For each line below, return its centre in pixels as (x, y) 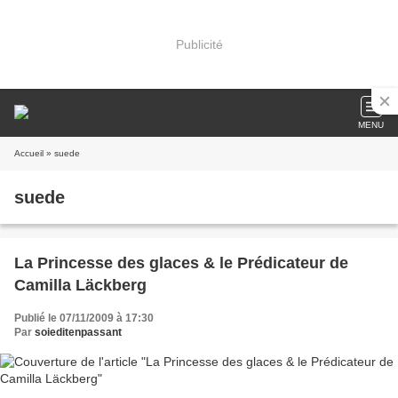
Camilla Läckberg (80, 285)
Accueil (29, 153)
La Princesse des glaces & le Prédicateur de (181, 263)
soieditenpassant (78, 332)
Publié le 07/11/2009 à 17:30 (84, 318)
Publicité (199, 44)
